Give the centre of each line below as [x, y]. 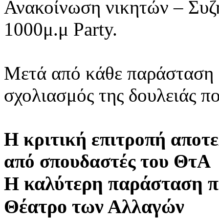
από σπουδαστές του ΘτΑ [107, 161]
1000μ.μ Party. [61, 29]
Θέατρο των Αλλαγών [94, 206]
